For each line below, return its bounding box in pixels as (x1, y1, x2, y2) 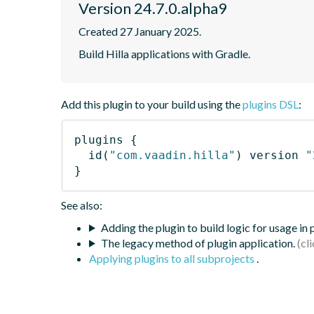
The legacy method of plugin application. (100, 235, 295, 250)
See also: (61, 198, 102, 212)
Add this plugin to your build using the (61, 97, 243, 111)
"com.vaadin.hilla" (109, 148, 235, 162)
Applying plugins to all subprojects (89, 251, 257, 265)
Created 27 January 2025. (78, 24, 201, 38)
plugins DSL (243, 97, 299, 111)
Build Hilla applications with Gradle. (78, 46, 250, 60)
